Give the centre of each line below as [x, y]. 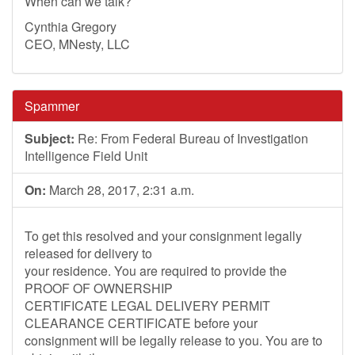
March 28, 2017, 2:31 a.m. [120, 190]
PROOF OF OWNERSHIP [99, 288]
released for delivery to [88, 253]
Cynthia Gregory [71, 27]
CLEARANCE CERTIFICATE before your [141, 323]
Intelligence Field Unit [86, 156]
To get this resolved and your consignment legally [163, 236]
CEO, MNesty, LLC [77, 44]
